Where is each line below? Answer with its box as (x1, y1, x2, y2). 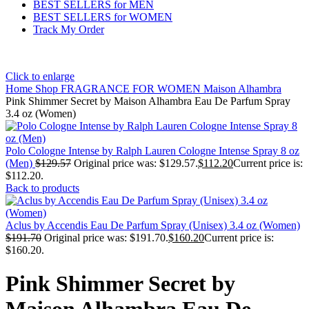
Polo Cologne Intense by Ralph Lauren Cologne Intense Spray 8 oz (6, 145, 299, 157)
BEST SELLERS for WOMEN (33, 11, 172, 23)
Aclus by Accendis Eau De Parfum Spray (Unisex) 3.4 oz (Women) (6, 219, 300, 231)
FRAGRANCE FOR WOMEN (61, 83, 203, 94)
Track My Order (33, 23, 104, 35)
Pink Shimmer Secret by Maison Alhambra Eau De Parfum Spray (6, 95, 290, 107)
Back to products (6, 182, 79, 194)
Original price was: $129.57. (74, 157, 198, 169)
